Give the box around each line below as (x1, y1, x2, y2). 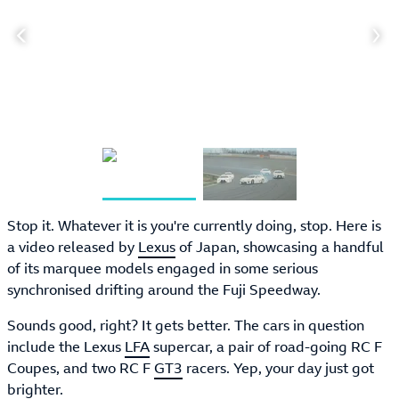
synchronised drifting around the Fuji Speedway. (7, 280, 321, 300)
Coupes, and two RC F (7, 358, 154, 379)
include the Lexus (7, 337, 125, 357)
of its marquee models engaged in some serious (7, 258, 318, 279)
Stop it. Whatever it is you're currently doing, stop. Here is (7, 216, 381, 236)
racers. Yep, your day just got (183, 358, 374, 379)
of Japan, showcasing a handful (175, 237, 384, 257)
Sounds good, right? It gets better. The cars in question (7, 315, 364, 336)
